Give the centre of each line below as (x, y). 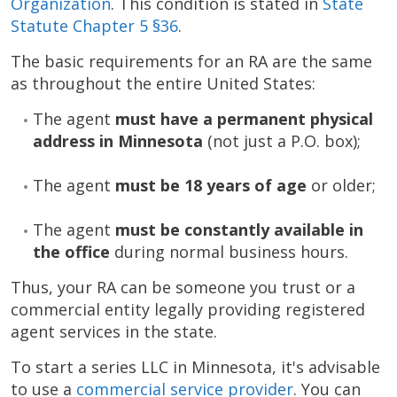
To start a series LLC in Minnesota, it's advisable (195, 367)
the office (71, 252)
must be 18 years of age (211, 185)
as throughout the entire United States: (163, 83)
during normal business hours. (229, 252)
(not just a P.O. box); (284, 141)
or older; (341, 185)
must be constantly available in (239, 230)
